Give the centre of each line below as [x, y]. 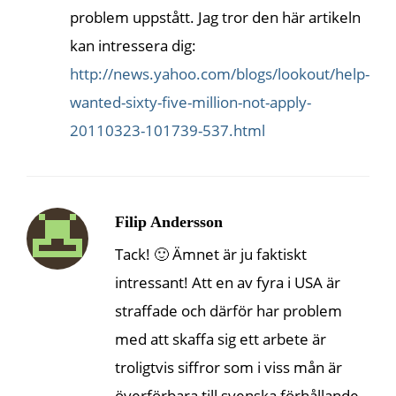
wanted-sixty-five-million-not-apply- [190, 102]
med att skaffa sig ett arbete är [221, 339]
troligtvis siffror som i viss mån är [228, 367]
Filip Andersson [169, 221]
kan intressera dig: [133, 45]
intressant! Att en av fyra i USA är [228, 282]
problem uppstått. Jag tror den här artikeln [215, 17]
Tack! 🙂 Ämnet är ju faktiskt [211, 254]
